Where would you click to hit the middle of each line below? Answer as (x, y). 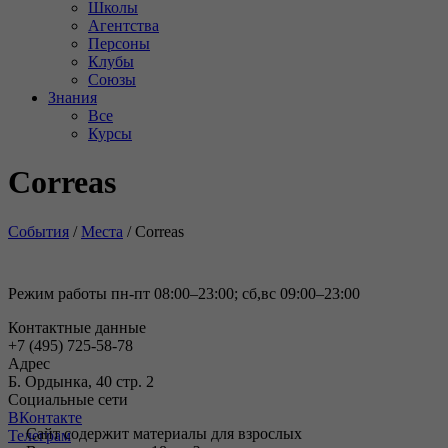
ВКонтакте (45, 417)
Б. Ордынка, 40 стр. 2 (81, 381)
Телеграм (39, 435)
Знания (72, 97)
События (38, 231)
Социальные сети (68, 399)
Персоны (119, 43)
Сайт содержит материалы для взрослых (164, 433)
